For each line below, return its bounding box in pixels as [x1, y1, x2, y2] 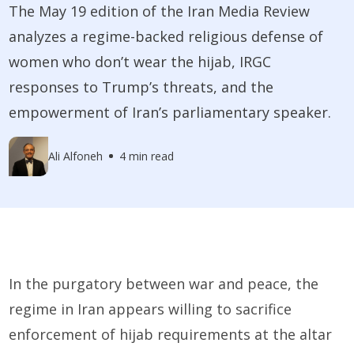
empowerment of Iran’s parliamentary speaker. [9, 102, 332, 122]
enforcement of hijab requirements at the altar [9, 324, 333, 344]
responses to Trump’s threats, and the [9, 77, 274, 96]
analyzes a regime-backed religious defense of [9, 26, 324, 46]
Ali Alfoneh [48, 149, 104, 164]
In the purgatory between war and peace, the [9, 273, 319, 293]
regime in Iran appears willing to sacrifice [9, 299, 292, 318]
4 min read [119, 149, 175, 164]
